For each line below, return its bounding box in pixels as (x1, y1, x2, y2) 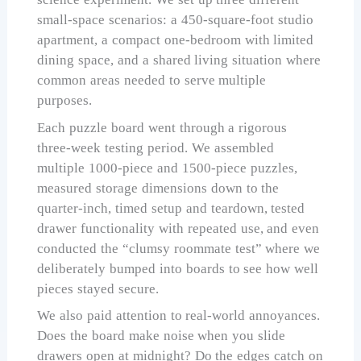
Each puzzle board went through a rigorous (37, 119, 288, 135)
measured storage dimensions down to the (37, 180, 280, 196)
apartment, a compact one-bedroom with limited (37, 32, 314, 48)
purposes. (37, 93, 93, 109)
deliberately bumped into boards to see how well (37, 260, 319, 276)
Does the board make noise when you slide (37, 328, 286, 344)
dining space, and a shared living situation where (37, 52, 322, 68)
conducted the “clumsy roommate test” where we (37, 240, 321, 256)
